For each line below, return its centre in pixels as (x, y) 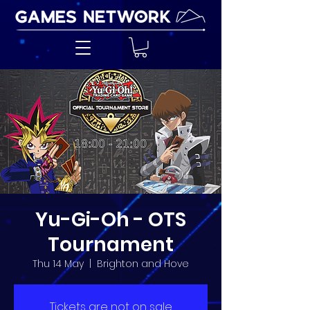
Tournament (111, 244)
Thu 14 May (58, 263)
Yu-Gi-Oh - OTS (111, 219)
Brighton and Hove (143, 263)
